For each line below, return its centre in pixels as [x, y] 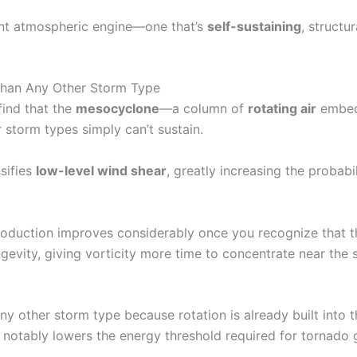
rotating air [282, 109]
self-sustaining [254, 26]
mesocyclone [118, 109]
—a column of [204, 109]
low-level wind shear [101, 170]
